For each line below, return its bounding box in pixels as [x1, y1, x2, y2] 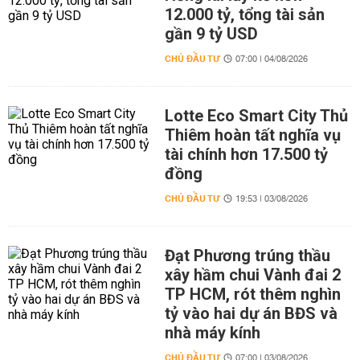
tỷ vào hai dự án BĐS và [164, 304, 337, 323]
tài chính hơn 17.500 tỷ [164, 145, 328, 164]
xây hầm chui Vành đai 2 [164, 265, 341, 284]
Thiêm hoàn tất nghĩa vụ [164, 125, 341, 145]
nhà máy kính [164, 323, 260, 342]
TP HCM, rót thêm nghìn [164, 284, 341, 304]
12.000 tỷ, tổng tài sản [164, 5, 325, 24]
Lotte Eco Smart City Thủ [164, 106, 348, 125]
